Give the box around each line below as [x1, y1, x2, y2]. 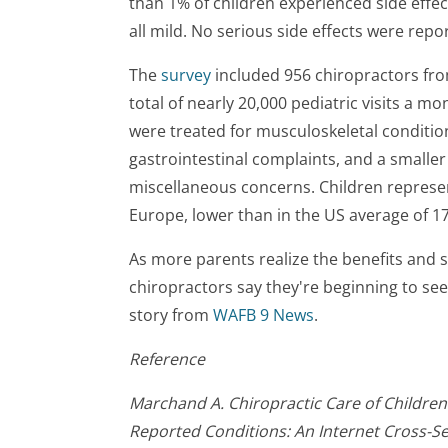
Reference [129, 348, 205, 371]
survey [161, 64, 211, 87]
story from [129, 304, 213, 327]
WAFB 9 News [213, 304, 314, 327]
